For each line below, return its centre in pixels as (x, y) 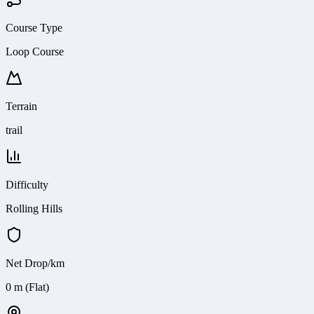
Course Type (34, 27)
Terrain (21, 106)
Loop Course (35, 51)
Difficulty (27, 184)
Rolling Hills (34, 208)
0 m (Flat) (27, 287)
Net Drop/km (35, 263)
